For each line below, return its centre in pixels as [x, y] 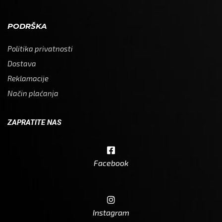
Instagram [111, 212]
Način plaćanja [33, 93]
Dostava [22, 63]
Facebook [111, 163]
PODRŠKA [27, 26]
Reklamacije [28, 78]
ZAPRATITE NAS [34, 122]
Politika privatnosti [40, 48]
